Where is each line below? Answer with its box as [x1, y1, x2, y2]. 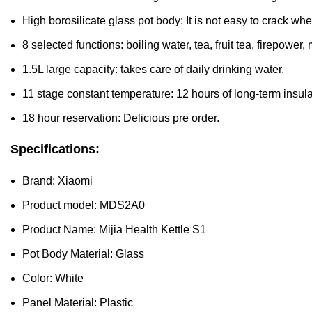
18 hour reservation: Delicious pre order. [22, 112, 219, 125]
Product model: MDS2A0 [22, 199, 145, 212]
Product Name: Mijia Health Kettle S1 [22, 224, 206, 236]
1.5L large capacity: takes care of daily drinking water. [22, 63, 284, 76]
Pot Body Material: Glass [22, 248, 144, 260]
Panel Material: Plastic [22, 297, 133, 309]
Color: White [22, 272, 84, 285]
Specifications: [10, 142, 100, 157]
